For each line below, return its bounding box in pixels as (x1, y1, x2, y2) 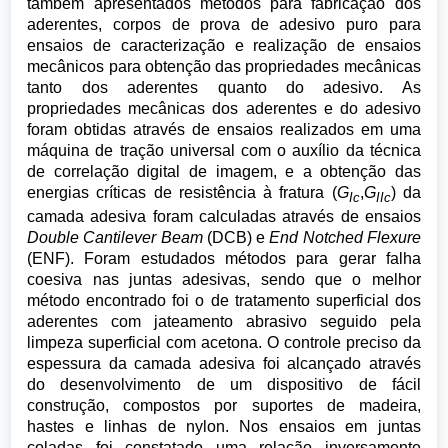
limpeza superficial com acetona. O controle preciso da (27, 334, 421, 352)
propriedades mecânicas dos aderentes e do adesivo (27, 100, 421, 117)
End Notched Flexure (269, 229, 421, 247)
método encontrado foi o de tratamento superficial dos (27, 292, 421, 310)
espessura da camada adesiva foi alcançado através (27, 355, 421, 373)
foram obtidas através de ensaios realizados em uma (27, 121, 421, 138)
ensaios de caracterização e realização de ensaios (27, 37, 421, 54)
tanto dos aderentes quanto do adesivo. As (27, 79, 421, 96)
